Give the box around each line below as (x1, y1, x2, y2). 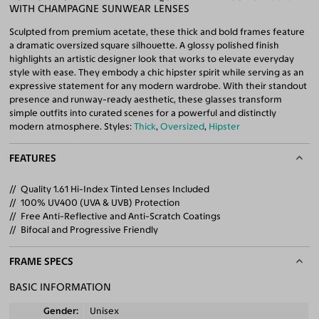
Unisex (89, 305, 119, 317)
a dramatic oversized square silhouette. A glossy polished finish (9, 39, 280, 51)
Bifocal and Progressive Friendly (21, 224, 159, 235)
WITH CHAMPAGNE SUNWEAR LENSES (9, 2, 190, 16)
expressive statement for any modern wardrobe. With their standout (9, 80, 308, 91)
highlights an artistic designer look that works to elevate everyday (9, 53, 295, 64)
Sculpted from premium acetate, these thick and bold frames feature (9, 26, 305, 37)
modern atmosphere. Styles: (9, 120, 135, 132)
